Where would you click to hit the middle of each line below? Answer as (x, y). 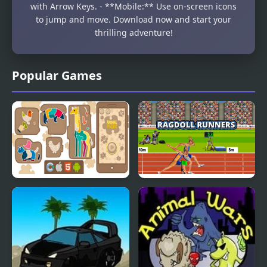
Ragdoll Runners (181, 194)
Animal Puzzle (50, 194)
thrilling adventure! (133, 32)
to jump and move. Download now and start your (133, 19)
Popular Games (57, 75)
